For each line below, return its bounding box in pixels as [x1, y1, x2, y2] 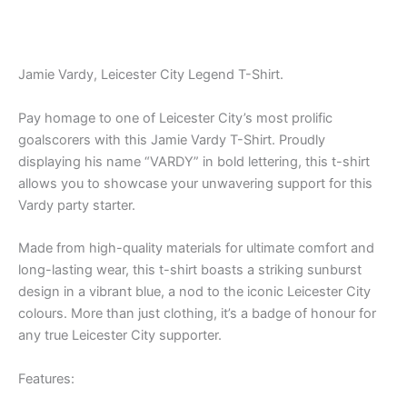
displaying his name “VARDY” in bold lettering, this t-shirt [18, 153, 370, 170]
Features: [18, 370, 74, 387]
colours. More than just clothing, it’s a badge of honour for [18, 305, 376, 323]
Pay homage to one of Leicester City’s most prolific [18, 109, 333, 126]
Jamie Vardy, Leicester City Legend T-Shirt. [18, 66, 283, 84]
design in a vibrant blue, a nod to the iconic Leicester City [18, 283, 371, 301]
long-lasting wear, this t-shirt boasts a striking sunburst [18, 262, 362, 279]
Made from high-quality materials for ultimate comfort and [18, 240, 374, 257]
